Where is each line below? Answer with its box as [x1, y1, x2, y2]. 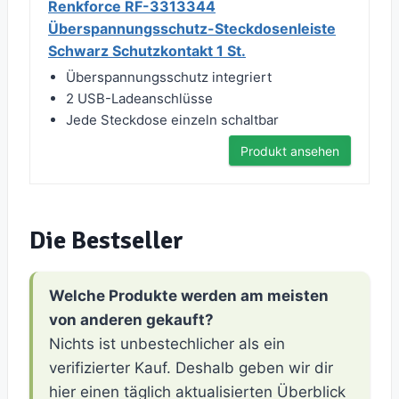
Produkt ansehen [240, 143, 339, 159]
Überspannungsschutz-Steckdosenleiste [48, 20, 336, 38]
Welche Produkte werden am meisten [49, 287, 329, 305]
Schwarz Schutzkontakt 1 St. [48, 42, 246, 61]
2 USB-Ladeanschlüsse [66, 90, 213, 108]
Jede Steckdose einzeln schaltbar [66, 111, 279, 129]
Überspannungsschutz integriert [66, 69, 272, 86]
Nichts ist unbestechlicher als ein [49, 335, 285, 354]
